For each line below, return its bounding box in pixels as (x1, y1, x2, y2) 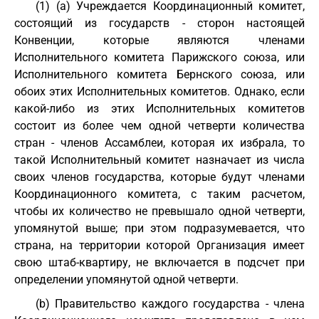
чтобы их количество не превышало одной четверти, (14, 204, 305, 218)
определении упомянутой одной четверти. (14, 273, 239, 286)
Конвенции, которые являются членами (14, 33, 305, 47)
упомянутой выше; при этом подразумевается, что (14, 221, 305, 235)
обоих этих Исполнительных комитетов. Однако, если (14, 85, 305, 98)
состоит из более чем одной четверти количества (14, 119, 305, 132)
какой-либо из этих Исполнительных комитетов (14, 102, 305, 115)
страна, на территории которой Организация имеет (14, 239, 305, 252)
